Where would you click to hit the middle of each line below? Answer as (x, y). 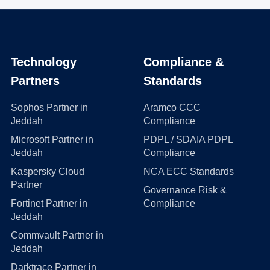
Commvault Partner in (57, 235)
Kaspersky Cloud (48, 171)
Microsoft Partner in (52, 140)
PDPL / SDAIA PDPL (188, 140)
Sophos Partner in (49, 108)
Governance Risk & (185, 190)
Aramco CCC (172, 108)
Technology (44, 62)
